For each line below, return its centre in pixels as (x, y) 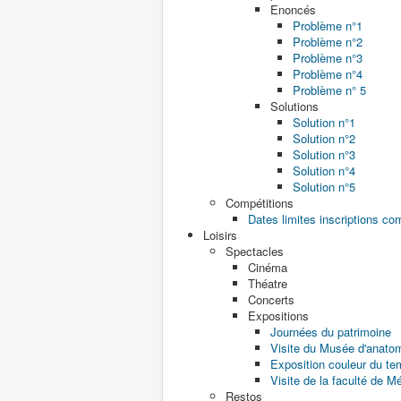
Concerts (271, 299)
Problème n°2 (328, 42)
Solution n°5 (324, 187)
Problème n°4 (328, 74)
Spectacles (255, 251)
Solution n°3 (324, 154)
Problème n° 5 (329, 90)
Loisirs (220, 235)
